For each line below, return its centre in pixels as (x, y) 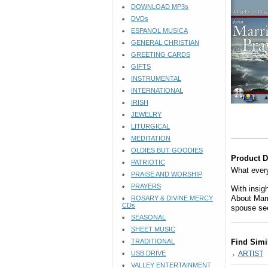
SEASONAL (148, 217)
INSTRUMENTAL (156, 78)
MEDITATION (151, 138)
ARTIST (251, 254)
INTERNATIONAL (157, 90)
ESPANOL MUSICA (159, 31)
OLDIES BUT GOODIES (167, 150)
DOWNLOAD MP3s (160, 7)
